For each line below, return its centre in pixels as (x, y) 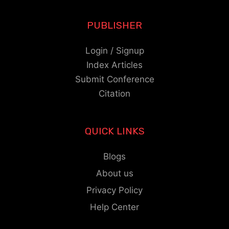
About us (114, 173)
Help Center (114, 207)
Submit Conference (114, 79)
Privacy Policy (114, 190)
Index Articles (114, 65)
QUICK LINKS (114, 131)
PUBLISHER (114, 25)
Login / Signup (114, 50)
